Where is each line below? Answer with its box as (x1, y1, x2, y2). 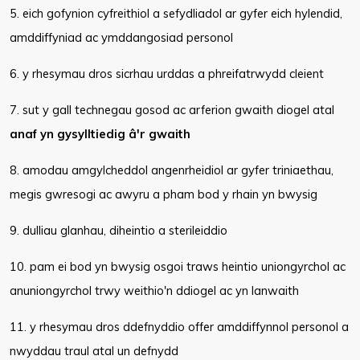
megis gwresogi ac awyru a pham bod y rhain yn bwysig (10, 186, 317, 202)
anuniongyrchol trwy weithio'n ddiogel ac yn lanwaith (10, 283, 299, 298)
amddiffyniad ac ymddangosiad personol (10, 30, 233, 45)
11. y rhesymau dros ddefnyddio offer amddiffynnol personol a (10, 319, 349, 334)
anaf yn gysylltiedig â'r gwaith (10, 126, 190, 141)
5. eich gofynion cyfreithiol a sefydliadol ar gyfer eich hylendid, (10, 6, 342, 21)
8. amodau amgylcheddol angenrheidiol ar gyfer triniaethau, (10, 162, 333, 178)
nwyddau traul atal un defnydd (10, 343, 178, 358)
